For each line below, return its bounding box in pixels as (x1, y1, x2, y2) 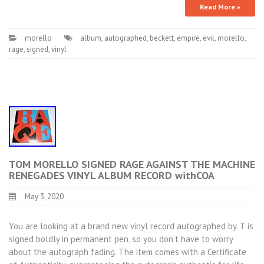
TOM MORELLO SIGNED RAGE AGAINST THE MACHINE (9, 157, 255, 171)
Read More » (200, 2, 240, 11)
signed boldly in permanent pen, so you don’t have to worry (9, 233, 233, 245)
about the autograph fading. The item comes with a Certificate (9, 246, 246, 258)
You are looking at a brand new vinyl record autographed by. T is (9, 220, 253, 232)
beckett (150, 33, 174, 43)
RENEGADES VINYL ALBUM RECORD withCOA (9, 169, 214, 182)
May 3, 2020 (25, 192, 64, 202)
